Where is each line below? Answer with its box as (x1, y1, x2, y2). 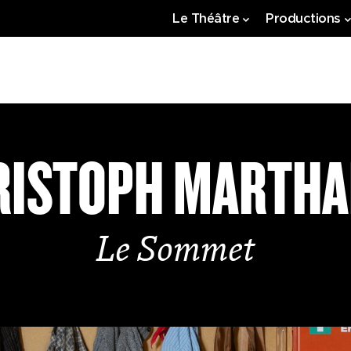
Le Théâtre (172, 11, 240, 26)
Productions (265, 11, 341, 26)
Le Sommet (96, 234, 255, 270)
